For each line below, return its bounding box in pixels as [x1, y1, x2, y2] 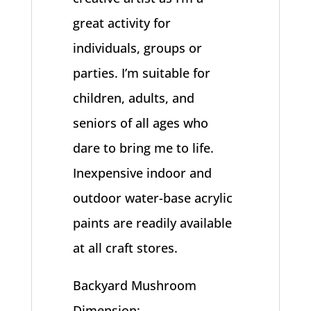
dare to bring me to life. [73, 140, 215, 156]
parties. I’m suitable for [73, 65, 211, 81]
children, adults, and [73, 90, 195, 106]
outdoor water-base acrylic [73, 190, 233, 206]
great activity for [73, 15, 171, 31]
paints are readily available [73, 215, 233, 231]
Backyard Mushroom [73, 277, 197, 294]
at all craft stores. [73, 239, 178, 256]
